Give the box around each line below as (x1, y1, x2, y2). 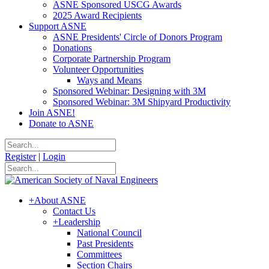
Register (5, 151, 36, 162)
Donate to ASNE (29, 118, 94, 128)
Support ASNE (29, 21, 86, 31)
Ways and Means (77, 75, 142, 85)
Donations (53, 43, 92, 53)
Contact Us (53, 206, 95, 216)
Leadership (58, 217, 100, 227)
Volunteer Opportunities (53, 64, 144, 74)
